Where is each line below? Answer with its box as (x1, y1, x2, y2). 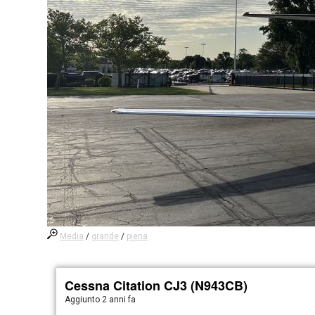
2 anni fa (102, 295, 136, 304)
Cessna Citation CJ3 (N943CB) (65, 276, 248, 295)
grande (91, 231, 120, 241)
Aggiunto (65, 295, 103, 304)
